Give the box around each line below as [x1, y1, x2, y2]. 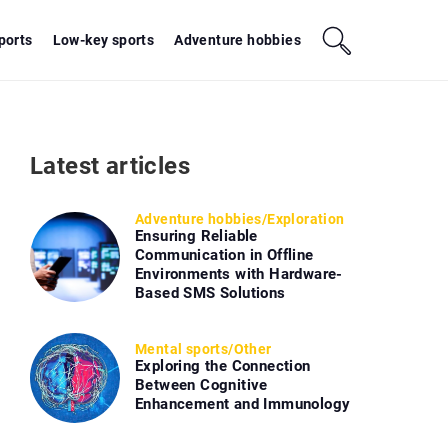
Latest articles [30, 152, 190, 180]
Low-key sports [52, 32, 155, 48]
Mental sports [135, 341, 229, 357]
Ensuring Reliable [135, 227, 258, 245]
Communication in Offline [135, 246, 314, 264]
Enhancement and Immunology [135, 395, 351, 413]
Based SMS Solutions [135, 284, 286, 302]
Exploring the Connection [135, 357, 311, 375]
